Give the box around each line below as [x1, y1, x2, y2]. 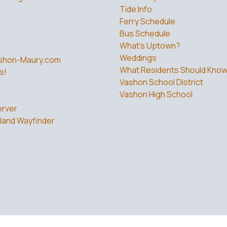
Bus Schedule [120, 27, 170, 39]
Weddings [120, 52, 157, 63]
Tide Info [120, 3, 152, 15]
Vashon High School [120, 88, 193, 100]
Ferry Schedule [120, 15, 175, 27]
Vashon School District [120, 76, 203, 88]
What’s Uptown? [120, 40, 180, 51]
